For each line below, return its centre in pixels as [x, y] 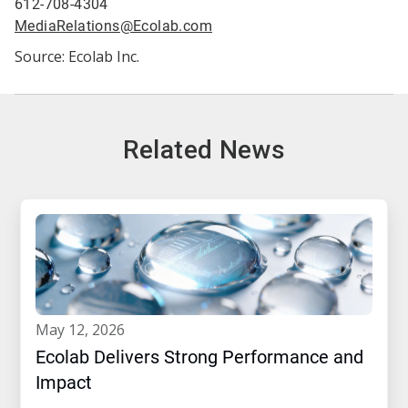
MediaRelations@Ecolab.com [113, 26]
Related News [204, 150]
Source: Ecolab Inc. [77, 57]
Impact [64, 383]
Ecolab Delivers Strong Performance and [199, 357]
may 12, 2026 [87, 330]
